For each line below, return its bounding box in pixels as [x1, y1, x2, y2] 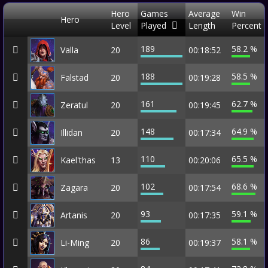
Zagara [60, 181, 88, 193]
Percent [232, 19, 261, 31]
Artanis [60, 209, 87, 221]
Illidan [60, 126, 83, 138]
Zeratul [60, 99, 88, 111]
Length [188, 19, 215, 31]
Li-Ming [60, 236, 89, 248]
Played [141, 19, 166, 31]
